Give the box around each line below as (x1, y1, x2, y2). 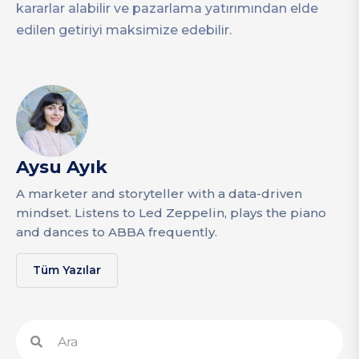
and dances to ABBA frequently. (16, 224, 217, 240)
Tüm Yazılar (33, 262, 101, 277)
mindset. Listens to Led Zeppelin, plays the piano (16, 204, 326, 220)
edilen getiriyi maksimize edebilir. (16, 22, 232, 38)
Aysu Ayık (16, 155, 107, 178)
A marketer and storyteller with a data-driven (16, 185, 302, 201)
